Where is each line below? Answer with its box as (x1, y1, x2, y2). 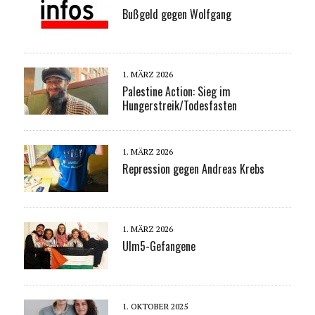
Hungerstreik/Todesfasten (122, 97, 237, 115)
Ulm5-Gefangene (122, 238, 195, 255)
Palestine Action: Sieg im (122, 83, 231, 101)
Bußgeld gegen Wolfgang (122, 6, 231, 23)
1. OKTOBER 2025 (122, 301, 188, 312)
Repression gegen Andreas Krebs (122, 160, 264, 178)
